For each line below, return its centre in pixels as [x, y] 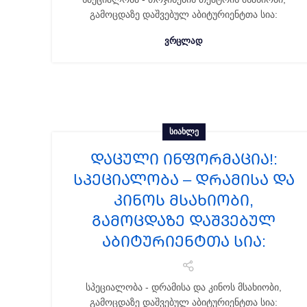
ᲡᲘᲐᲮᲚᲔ [184, 132]
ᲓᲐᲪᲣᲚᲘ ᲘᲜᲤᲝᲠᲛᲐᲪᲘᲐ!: [184, 159]
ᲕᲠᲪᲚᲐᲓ [184, 41]
